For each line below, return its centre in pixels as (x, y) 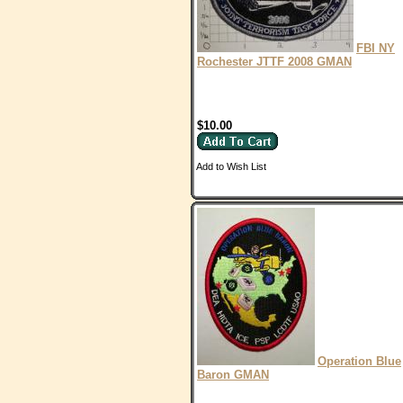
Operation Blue (359, 361)
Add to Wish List (231, 166)
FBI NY (376, 48)
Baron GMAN (233, 375)
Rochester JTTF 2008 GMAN (274, 62)
